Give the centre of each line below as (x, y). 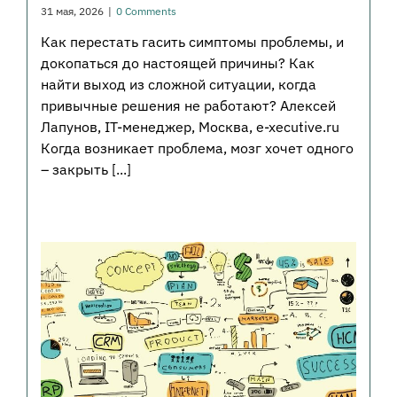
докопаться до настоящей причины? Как (177, 62)
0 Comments (146, 11)
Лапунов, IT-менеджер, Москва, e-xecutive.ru (190, 126)
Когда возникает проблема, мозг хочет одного (197, 148)
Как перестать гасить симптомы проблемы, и (192, 41)
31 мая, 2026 (72, 11)
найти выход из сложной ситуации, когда (178, 84)
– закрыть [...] (86, 169)
